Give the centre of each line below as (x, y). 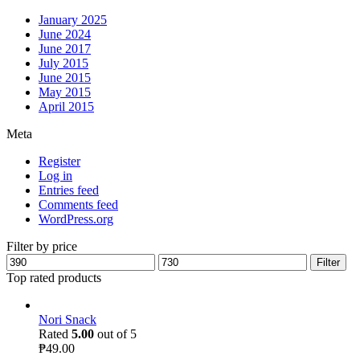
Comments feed (78, 204)
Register (59, 161)
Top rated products (54, 277)
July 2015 (63, 63)
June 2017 (65, 48)
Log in (55, 175)
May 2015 (65, 92)
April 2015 (66, 106)
